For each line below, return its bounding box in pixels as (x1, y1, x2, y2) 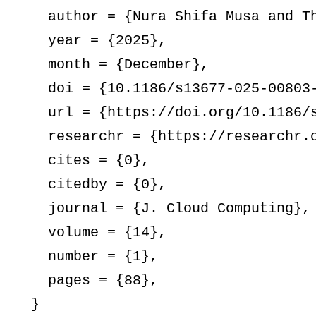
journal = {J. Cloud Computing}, (30, 200, 310, 217)
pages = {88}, (30, 272, 158, 289)
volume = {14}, (30, 224, 166, 241)
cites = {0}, (30, 152, 150, 169)
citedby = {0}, (30, 176, 166, 193)
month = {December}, (30, 56, 209, 73)
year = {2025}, (30, 32, 166, 49)
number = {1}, (30, 248, 158, 265)
